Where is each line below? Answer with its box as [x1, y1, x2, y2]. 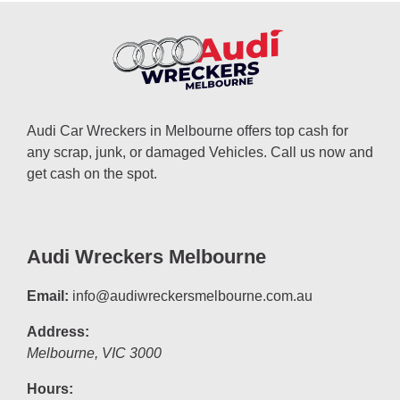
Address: [27, 323, 89, 339]
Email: [27, 287, 69, 304]
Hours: [27, 380, 73, 396]
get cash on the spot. [27, 165, 157, 181]
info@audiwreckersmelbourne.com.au [72, 287, 312, 304]
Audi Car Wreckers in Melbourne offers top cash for [27, 122, 348, 138]
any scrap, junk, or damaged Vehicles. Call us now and [27, 144, 373, 160]
